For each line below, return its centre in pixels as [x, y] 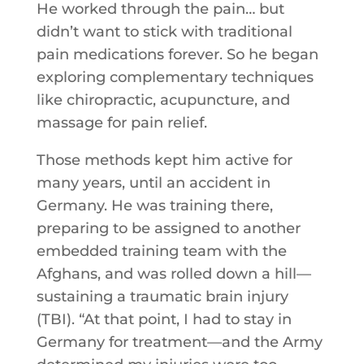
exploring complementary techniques [175, 77]
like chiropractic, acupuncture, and [163, 100]
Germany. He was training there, [154, 206]
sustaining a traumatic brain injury [162, 297]
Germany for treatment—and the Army [179, 342]
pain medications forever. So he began [177, 54]
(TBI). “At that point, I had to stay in [164, 319]
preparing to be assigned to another [168, 228]
